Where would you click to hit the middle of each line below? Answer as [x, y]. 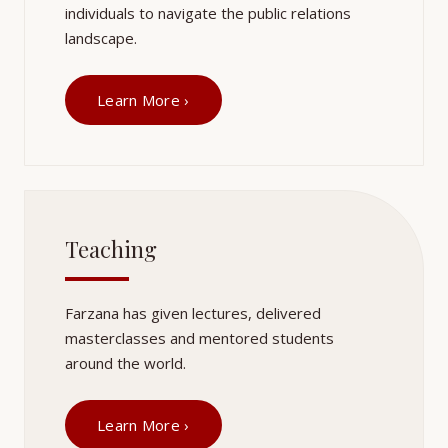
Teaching [111, 249]
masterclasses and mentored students [199, 338]
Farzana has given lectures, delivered [193, 313]
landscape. [101, 38]
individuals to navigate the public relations [208, 13]
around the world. [125, 363]
